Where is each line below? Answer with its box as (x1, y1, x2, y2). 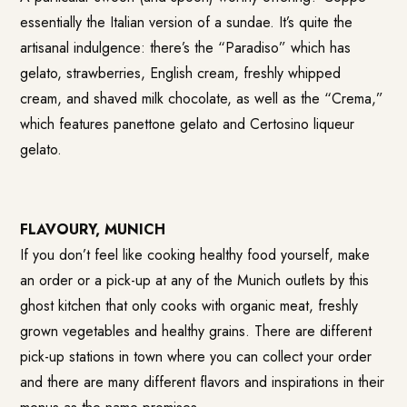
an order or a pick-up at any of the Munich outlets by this (20, 270, 370, 292)
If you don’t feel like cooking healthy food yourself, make (20, 244, 371, 266)
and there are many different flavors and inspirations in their (20, 372, 385, 393)
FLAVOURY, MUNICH (20, 219, 166, 241)
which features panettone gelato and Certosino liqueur (20, 114, 355, 135)
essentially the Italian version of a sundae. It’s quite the (20, 12, 353, 34)
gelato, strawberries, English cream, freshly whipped (20, 63, 342, 84)
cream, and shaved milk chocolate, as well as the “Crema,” (20, 88, 384, 110)
